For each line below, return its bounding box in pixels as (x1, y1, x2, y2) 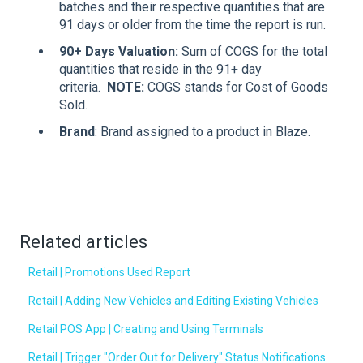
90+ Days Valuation (59, 44, 175, 60)
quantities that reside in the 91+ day (59, 62, 262, 78)
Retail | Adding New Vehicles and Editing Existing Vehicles (28, 294, 319, 308)
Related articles (19, 232, 147, 253)
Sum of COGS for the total (178, 44, 327, 60)
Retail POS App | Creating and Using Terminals (28, 322, 264, 336)
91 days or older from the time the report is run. (59, 16, 326, 32)
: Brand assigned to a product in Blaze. (95, 124, 314, 140)
